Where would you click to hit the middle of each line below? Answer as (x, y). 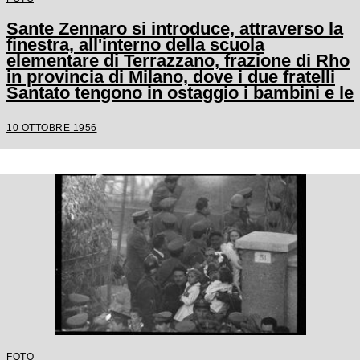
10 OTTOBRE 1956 (52, 127)
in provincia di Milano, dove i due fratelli (171, 77)
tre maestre (54, 109)
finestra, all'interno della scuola (135, 45)
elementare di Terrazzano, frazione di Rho (178, 61)
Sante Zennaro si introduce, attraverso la (175, 29)
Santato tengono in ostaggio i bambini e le (180, 93)
